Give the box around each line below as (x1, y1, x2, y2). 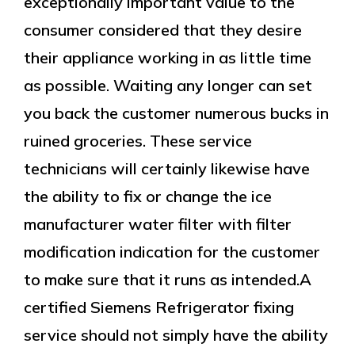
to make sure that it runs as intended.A (24, 269, 311, 289)
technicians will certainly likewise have (24, 158, 310, 178)
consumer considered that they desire (24, 20, 302, 40)
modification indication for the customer (24, 242, 320, 261)
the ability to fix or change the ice (24, 186, 272, 206)
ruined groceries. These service (24, 131, 252, 151)
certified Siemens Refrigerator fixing (24, 297, 294, 317)
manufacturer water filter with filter (24, 214, 292, 234)
